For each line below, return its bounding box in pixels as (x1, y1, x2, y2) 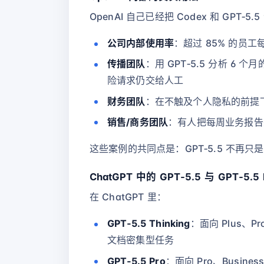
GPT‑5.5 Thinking (107, 217, 190, 230)
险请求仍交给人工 (107, 74, 184, 87)
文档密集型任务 (107, 234, 174, 246)
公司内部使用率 (107, 37, 174, 49)
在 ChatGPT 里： (90, 190, 166, 203)
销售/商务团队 (107, 115, 169, 128)
